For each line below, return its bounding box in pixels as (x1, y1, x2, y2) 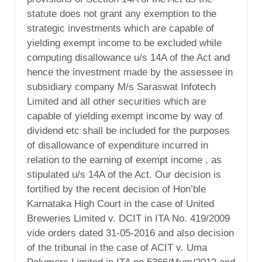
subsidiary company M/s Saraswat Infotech (27, 81, 216, 93)
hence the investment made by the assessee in (27, 67, 233, 78)
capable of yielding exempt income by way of (27, 111, 223, 122)
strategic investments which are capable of (27, 23, 214, 35)
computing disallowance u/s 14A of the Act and (27, 52, 230, 64)
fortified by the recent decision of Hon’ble (27, 184, 206, 195)
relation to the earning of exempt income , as (27, 154, 222, 166)
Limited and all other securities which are (27, 96, 206, 108)
